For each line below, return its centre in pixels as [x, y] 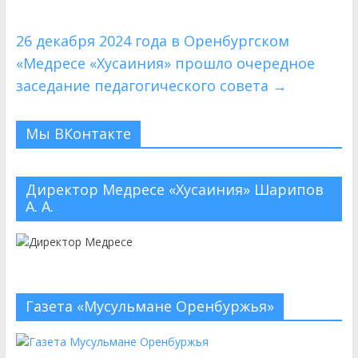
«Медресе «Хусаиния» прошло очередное [165, 63]
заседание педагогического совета [144, 86]
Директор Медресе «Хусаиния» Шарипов [174, 189]
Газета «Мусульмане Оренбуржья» [149, 306]
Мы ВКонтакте [78, 133]
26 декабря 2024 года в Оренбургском [152, 41]
